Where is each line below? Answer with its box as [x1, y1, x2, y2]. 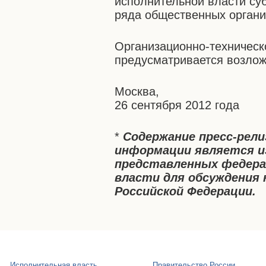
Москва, [115, 85, 160, 98]
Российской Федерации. [115, 185, 256, 198]
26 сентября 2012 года [115, 99, 240, 112]
